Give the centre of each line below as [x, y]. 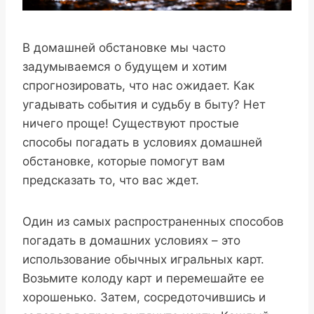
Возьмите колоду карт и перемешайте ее [143, 278]
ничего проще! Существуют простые [131, 123]
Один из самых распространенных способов [153, 221]
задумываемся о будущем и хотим [125, 66]
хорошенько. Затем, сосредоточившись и [144, 297]
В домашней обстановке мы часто [124, 47]
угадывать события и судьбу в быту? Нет [144, 104]
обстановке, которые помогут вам [124, 161]
